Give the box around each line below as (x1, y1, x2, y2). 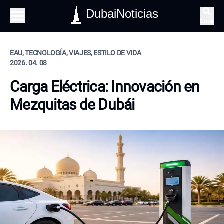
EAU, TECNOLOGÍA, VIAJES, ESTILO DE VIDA (10, 49, 141, 57)
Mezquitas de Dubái (10, 96, 135, 113)
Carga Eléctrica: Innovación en (10, 78, 200, 95)
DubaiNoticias (86, 7, 159, 20)
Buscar (199, 18, 214, 24)
